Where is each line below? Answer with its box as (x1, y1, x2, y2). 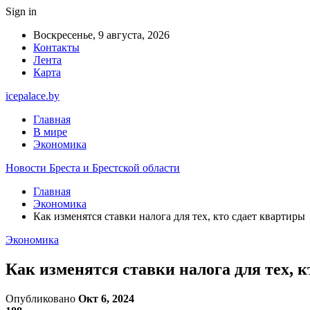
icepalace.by (6, 90, 60, 102)
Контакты (33, 42, 80, 53)
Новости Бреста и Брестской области (6, 162, 180, 174)
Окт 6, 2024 (78, 292, 134, 304)
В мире (33, 126, 67, 138)
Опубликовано (6, 292, 78, 304)
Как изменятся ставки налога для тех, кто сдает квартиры (33, 210, 305, 222)
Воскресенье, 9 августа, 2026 (33, 29, 170, 41)
